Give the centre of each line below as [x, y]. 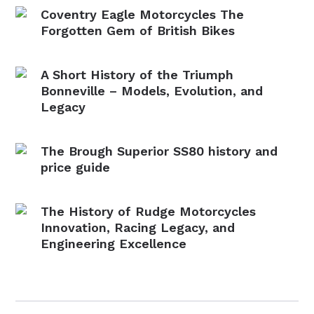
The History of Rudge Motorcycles [149, 211]
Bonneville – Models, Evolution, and [152, 91]
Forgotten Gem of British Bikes [138, 30]
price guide [76, 167]
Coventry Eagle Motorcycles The [143, 14]
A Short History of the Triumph [137, 75]
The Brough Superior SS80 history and [159, 151]
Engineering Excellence [114, 244]
